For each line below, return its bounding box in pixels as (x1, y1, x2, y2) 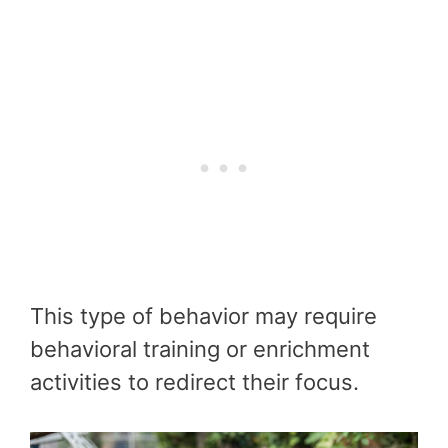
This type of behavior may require (30, 302, 377, 329)
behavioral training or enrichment (30, 335, 370, 362)
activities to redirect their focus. (30, 368, 359, 395)
